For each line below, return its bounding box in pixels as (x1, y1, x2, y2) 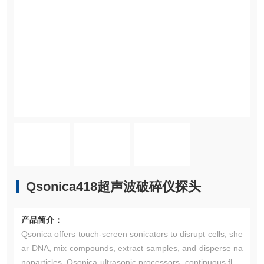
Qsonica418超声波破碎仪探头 (26, 179, 201, 194)
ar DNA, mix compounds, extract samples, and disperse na (21, 243, 243, 253)
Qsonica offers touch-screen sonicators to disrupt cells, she (21, 229, 243, 239)
